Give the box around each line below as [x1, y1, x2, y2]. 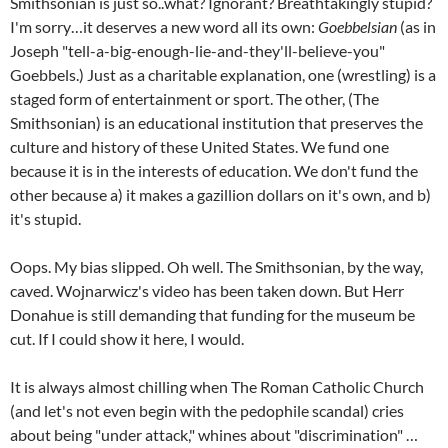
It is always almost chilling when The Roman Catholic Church [10, 377, 424, 397]
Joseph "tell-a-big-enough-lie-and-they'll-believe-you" [10, 41, 385, 61]
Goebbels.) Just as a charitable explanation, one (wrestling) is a [10, 65, 436, 85]
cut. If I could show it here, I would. [10, 329, 244, 349]
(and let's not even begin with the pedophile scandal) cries [10, 401, 404, 421]
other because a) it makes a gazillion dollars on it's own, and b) [10, 185, 431, 205]
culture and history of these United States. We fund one [10, 137, 389, 157]
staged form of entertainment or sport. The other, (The [10, 89, 379, 109]
